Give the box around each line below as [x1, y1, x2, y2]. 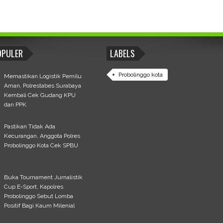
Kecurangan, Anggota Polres [4, 132, 81, 140]
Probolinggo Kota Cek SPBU [4, 142, 79, 149]
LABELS [110, 47, 135, 60]
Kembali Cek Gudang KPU [4, 91, 76, 99]
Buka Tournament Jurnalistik [4, 173, 83, 181]
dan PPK [4, 101, 27, 108]
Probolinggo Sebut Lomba [4, 192, 74, 200]
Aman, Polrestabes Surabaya [4, 82, 82, 89]
